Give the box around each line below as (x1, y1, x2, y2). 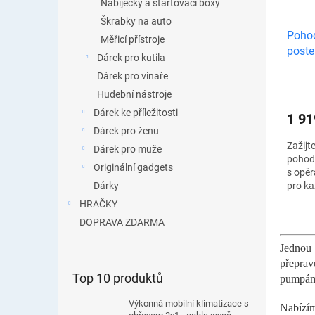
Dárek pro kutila (97, 52, 165, 63)
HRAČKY (79, 198, 117, 210)
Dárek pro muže (94, 143, 162, 155)
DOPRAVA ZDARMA (79, 217, 165, 228)
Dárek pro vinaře (97, 70, 168, 82)
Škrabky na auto (101, 15, 172, 27)
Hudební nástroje (97, 89, 172, 100)
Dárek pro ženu (94, 125, 159, 136)
